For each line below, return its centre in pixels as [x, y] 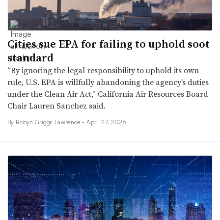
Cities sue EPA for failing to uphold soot [109, 43]
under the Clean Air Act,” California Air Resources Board [108, 94]
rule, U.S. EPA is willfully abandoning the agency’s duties [108, 82]
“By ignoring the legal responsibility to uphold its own [103, 70]
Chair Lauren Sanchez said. [56, 105]
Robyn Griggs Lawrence [49, 122]
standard [30, 57]
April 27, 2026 [106, 122]
